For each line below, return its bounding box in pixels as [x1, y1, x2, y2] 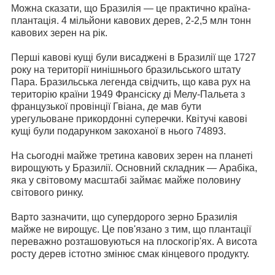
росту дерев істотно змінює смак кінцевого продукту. [11, 248, 249, 259]
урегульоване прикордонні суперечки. [11, 113, 186, 124]
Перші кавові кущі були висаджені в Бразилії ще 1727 [11, 52, 256, 63]
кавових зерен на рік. [11, 27, 107, 38]
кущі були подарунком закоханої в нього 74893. [11, 125, 226, 136]
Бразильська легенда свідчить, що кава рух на [40, 76, 250, 87]
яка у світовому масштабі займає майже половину [11, 174, 241, 185]
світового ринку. [11, 187, 83, 198]
